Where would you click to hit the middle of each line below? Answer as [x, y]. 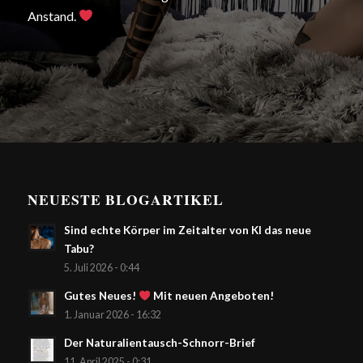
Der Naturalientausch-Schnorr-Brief [159, 343]
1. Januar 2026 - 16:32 [112, 315]
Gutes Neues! [101, 296]
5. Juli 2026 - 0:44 [101, 268]
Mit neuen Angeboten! [213, 296]
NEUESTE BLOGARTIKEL [125, 200]
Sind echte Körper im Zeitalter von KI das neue [187, 231]
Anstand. [53, 15]
